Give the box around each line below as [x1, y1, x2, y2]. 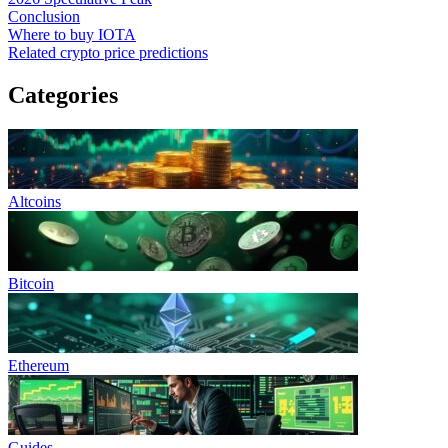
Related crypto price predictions [8, 44, 208, 62]
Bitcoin [8, 275, 54, 293]
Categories [8, 82, 118, 109]
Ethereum [8, 357, 69, 375]
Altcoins [8, 193, 61, 211]
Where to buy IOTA [8, 26, 136, 44]
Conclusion [8, 8, 80, 26]
